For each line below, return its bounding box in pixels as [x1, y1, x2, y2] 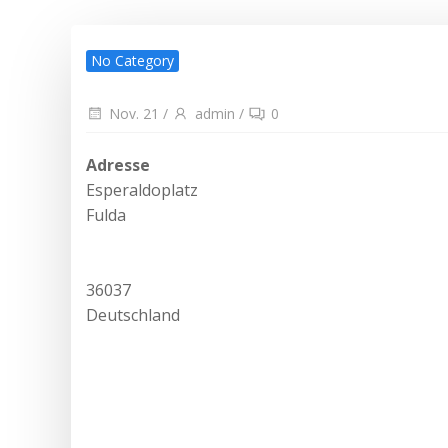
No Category [91, 51, 174, 70]
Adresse [86, 153, 150, 176]
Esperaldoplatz [86, 178, 198, 201]
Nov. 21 [109, 104, 159, 123]
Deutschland [86, 303, 180, 326]
